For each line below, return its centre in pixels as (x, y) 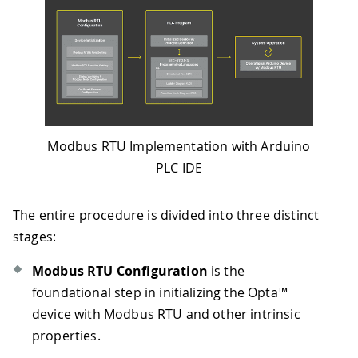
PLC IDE (179, 167)
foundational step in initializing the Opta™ (160, 292)
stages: (35, 236)
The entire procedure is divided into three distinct (166, 215)
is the (226, 270)
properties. (66, 335)
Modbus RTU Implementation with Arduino (179, 146)
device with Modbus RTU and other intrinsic (166, 314)
